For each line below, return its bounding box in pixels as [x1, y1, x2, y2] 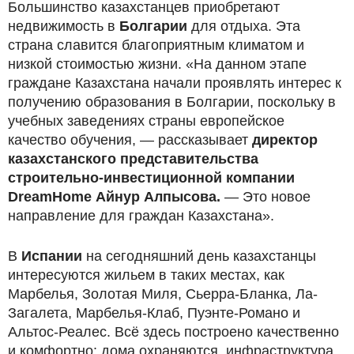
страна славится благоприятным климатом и [8, 36, 304, 53]
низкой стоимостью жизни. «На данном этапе [8, 55, 307, 72]
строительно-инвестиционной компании [8, 169, 295, 186]
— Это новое [220, 188, 311, 205]
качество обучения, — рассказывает [8, 131, 252, 148]
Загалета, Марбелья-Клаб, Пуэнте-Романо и [8, 304, 300, 321]
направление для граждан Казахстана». [8, 207, 274, 224]
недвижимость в [8, 17, 119, 34]
